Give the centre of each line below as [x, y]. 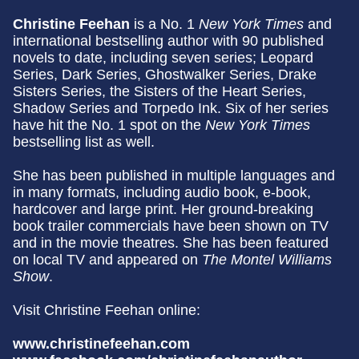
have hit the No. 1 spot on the [109, 125]
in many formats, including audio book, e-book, [162, 193]
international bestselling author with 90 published [168, 41]
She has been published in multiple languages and [174, 176]
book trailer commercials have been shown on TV [171, 226]
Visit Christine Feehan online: [107, 311]
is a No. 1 [166, 24]
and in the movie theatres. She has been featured [171, 243]
